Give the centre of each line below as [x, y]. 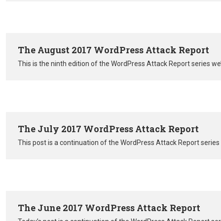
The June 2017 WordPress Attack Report [109, 207]
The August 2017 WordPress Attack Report [113, 50]
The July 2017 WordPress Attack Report [108, 129]
